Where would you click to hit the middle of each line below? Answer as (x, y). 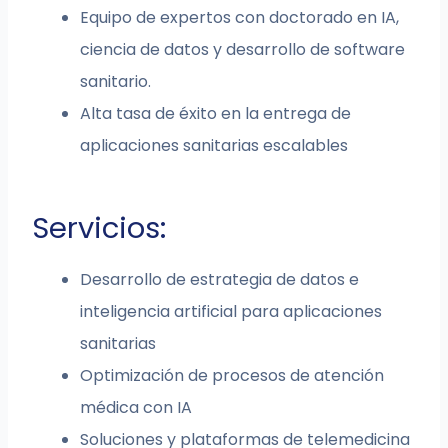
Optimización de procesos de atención (232, 376)
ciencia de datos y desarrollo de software (243, 50)
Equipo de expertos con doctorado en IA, (240, 18)
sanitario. (116, 82)
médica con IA (136, 408)
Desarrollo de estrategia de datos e (220, 280)
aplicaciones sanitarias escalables (214, 146)
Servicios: (99, 228)
